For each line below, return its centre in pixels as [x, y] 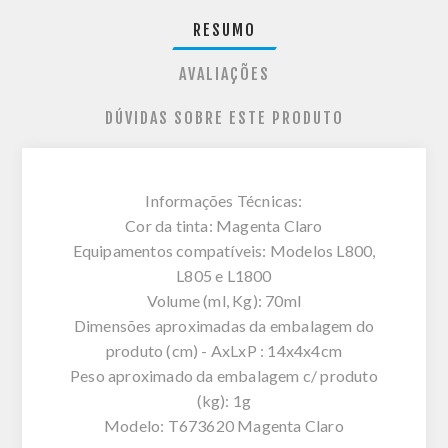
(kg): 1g [224, 400]
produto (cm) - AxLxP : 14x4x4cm [224, 350]
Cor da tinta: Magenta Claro [224, 225]
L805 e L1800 [224, 275]
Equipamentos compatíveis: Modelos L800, [224, 250]
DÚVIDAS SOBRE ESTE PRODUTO [224, 117]
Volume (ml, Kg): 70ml [224, 300]
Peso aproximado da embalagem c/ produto [224, 375]
